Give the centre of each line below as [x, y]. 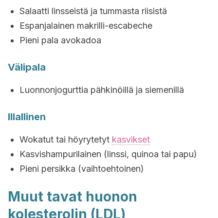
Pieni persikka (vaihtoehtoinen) [82, 169]
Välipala [27, 67]
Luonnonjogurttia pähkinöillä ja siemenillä [102, 90]
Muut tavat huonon [73, 197]
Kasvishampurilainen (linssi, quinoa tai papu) [108, 154]
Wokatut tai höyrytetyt [66, 139]
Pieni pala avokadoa [60, 40]
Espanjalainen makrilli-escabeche [86, 26]
